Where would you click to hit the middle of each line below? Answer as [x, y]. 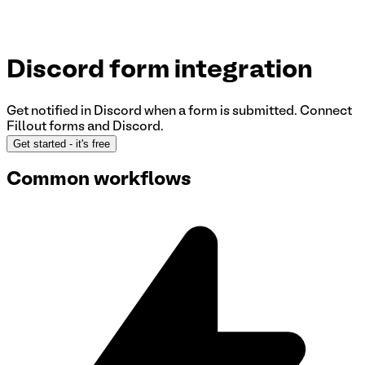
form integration [211, 71]
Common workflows [99, 180]
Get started [40, 143]
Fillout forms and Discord [84, 127]
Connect [326, 111]
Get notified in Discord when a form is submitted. [152, 111]
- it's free [90, 143]
